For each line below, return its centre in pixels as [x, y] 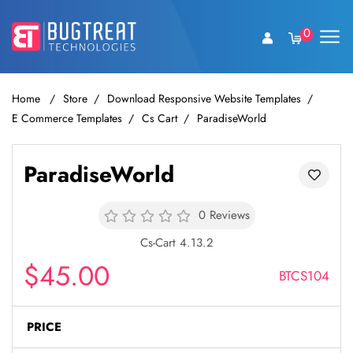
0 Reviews [224, 216]
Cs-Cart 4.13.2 [176, 243]
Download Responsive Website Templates [204, 99]
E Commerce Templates [67, 119]
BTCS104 [304, 276]
